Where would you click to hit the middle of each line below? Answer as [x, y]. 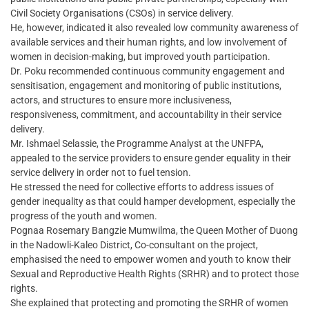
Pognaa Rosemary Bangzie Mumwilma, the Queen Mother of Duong [154, 230]
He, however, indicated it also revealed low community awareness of [154, 27]
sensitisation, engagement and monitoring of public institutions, [146, 85]
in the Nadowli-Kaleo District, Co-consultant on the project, [134, 245]
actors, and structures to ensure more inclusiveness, [121, 100]
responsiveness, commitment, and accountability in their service [146, 114]
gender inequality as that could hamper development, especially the [153, 201]
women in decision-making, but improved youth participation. [140, 56]
